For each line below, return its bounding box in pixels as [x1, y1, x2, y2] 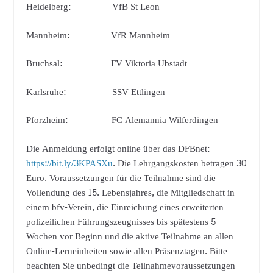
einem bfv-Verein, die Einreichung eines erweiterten [26, 199, 224, 216]
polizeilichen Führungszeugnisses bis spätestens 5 [26, 213, 216, 230]
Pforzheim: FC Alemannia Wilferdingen [26, 112, 218, 129]
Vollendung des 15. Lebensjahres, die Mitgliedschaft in [26, 184, 235, 201]
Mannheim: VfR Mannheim [26, 27, 170, 44]
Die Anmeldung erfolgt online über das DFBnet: [26, 140, 210, 157]
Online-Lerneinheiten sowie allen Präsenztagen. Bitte [26, 243, 227, 260]
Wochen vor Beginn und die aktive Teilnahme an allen [26, 228, 233, 245]
